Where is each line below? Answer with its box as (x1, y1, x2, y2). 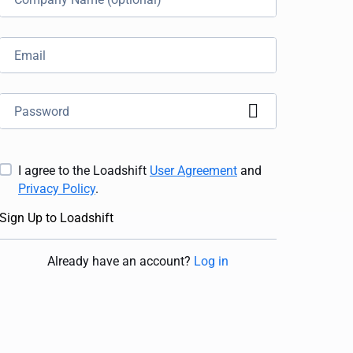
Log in (194, 254, 229, 269)
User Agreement (150, 163, 237, 178)
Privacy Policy (18, 181, 95, 196)
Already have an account (47, 254, 184, 269)
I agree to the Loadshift (18, 163, 150, 178)
